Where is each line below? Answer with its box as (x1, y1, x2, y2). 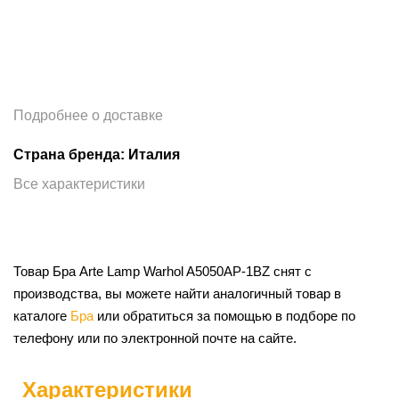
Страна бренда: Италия (13, 146, 180, 162)
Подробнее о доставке (13, 107, 163, 123)
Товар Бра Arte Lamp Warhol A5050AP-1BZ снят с (13, 263, 312, 279)
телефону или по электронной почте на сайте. (13, 330, 297, 346)
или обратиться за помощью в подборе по (94, 307, 355, 323)
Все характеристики (13, 175, 145, 191)
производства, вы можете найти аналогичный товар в (13, 285, 341, 301)
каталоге (13, 307, 70, 323)
